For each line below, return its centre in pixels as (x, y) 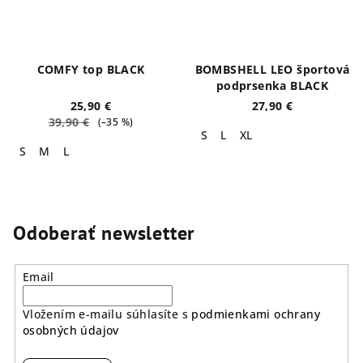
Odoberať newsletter (104, 233)
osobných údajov (70, 330)
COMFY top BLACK (91, 69)
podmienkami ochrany (256, 314)
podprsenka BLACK (272, 85)
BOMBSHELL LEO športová (272, 69)
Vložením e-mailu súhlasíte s (107, 314)
